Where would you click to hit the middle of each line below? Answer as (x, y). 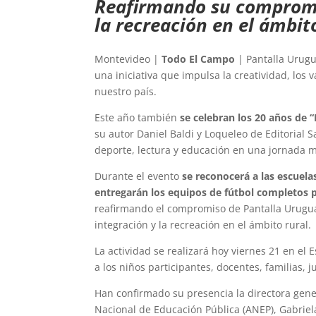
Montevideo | (128, 59)
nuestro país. (126, 92)
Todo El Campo (199, 59)
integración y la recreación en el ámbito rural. (203, 225)
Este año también (138, 118)
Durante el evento (139, 176)
